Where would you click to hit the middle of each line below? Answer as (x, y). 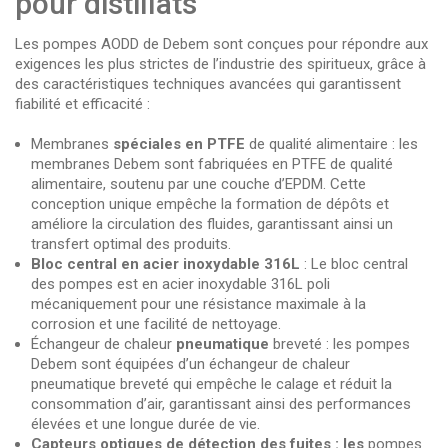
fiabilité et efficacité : (82, 103)
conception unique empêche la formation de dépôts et (210, 203)
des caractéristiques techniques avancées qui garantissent (208, 83)
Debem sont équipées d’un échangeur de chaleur (190, 363)
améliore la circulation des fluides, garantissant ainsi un (212, 223)
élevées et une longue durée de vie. (145, 423)
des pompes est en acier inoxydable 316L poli (180, 283)
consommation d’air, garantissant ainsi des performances (221, 403)
